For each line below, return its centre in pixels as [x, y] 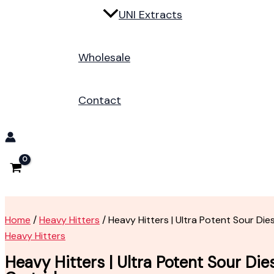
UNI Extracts [150, 15]
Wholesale [104, 58]
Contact [100, 101]
